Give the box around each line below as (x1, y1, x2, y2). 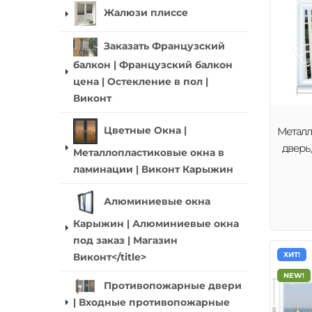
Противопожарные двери (104, 279, 242, 291)
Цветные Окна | (104, 125, 187, 136)
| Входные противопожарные (73, 297, 230, 309)
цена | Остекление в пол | (73, 75, 208, 87)
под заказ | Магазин (73, 234, 178, 246)
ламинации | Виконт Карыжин (73, 164, 233, 175)
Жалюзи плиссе (104, 7, 188, 19)
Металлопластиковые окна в (73, 147, 224, 159)
